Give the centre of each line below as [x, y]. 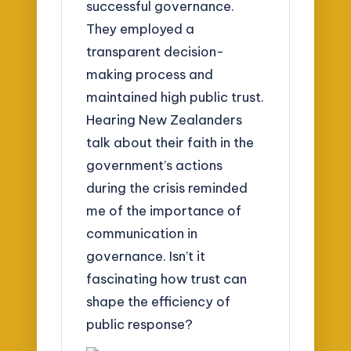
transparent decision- [156, 51]
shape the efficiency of [159, 301]
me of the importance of [164, 210]
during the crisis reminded [167, 187]
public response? [140, 324]
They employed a [141, 28]
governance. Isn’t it [146, 255]
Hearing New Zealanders [165, 119]
